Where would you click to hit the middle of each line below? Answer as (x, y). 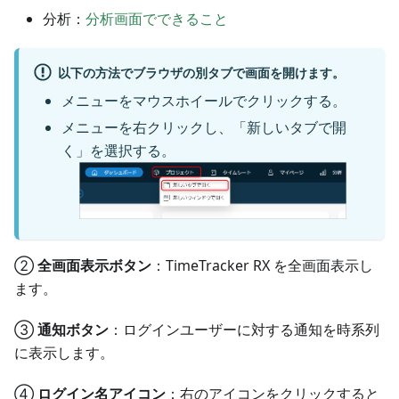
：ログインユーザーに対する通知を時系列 (244, 329)
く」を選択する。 (118, 151)
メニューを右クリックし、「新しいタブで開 (204, 128)
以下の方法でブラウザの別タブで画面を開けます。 (201, 72)
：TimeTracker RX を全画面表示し (262, 265)
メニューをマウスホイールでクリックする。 (204, 101)
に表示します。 (64, 352)
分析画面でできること (157, 19)
